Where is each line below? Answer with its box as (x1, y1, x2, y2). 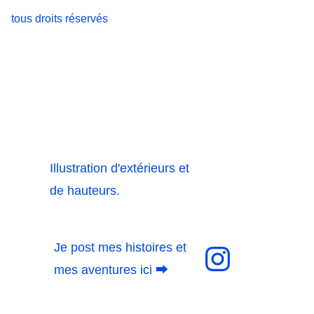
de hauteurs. (49, 184, 123, 198)
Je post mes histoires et (53, 240, 190, 254)
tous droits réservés (11, 13, 108, 25)
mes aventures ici (53, 263, 156, 277)
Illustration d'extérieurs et (49, 161, 193, 175)
